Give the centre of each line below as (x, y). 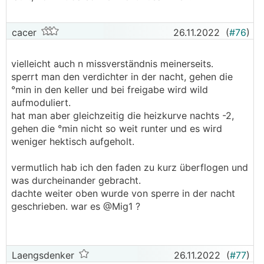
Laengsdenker (42, 255)
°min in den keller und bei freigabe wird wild (110, 90)
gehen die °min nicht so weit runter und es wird (117, 128)
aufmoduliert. (41, 103)
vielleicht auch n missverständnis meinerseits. (112, 64)
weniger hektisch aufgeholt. (73, 141)
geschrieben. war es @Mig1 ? (76, 206)
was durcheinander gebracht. (77, 180)
